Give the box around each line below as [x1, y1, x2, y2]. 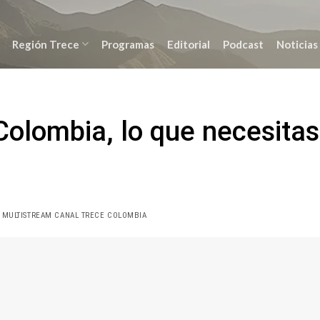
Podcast [222, 37, 264, 51]
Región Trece [11, 37, 79, 51]
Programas [101, 37, 154, 51]
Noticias [276, 37, 318, 51]
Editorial [166, 37, 210, 51]
